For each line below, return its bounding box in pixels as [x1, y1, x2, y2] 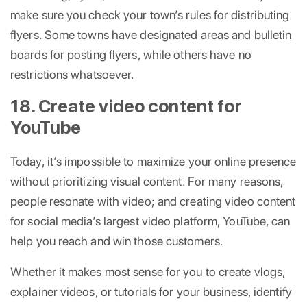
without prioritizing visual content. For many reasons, [10, 173, 284, 188]
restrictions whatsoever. [10, 66, 135, 82]
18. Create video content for [10, 95, 242, 116]
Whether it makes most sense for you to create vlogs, [10, 264, 286, 279]
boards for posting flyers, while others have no [10, 47, 251, 62]
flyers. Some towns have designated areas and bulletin [10, 27, 292, 42]
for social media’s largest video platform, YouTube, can [10, 213, 291, 228]
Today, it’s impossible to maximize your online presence [10, 153, 297, 169]
